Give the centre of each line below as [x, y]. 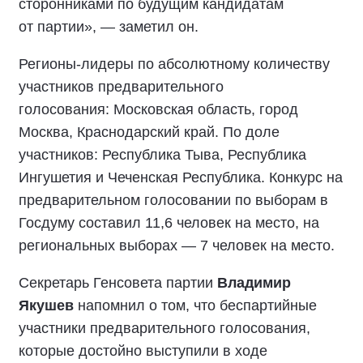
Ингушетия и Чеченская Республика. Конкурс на [181, 177]
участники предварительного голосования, [164, 328]
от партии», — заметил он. [109, 27]
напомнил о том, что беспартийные [195, 305]
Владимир [254, 283]
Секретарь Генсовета [92, 283]
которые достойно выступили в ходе [143, 351]
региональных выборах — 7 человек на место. [177, 246]
